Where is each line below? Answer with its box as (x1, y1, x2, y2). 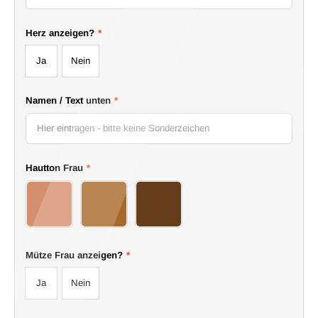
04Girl (103, 204, 127, 216)
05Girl (158, 204, 182, 216)
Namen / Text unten (26, 94, 111, 106)
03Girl (48, 204, 72, 216)
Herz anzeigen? (26, 27, 94, 38)
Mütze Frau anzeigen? (26, 249, 123, 261)
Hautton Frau (26, 162, 83, 173)
